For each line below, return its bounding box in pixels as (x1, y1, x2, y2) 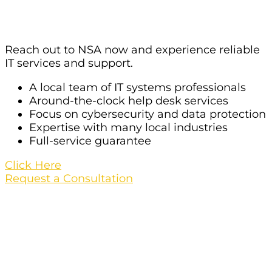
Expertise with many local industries (29, 120, 228, 134)
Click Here (5, 158, 61, 172)
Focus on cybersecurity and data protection (29, 107, 266, 121)
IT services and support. (5, 56, 133, 70)
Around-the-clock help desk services (29, 93, 228, 107)
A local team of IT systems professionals (29, 80, 246, 94)
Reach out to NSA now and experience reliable (5, 42, 260, 56)
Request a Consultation (5, 171, 133, 185)
